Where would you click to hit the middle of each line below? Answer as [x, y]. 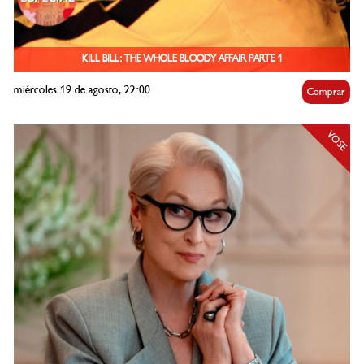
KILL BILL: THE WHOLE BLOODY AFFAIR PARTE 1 [182, 59]
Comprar [326, 92]
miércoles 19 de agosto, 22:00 [82, 90]
